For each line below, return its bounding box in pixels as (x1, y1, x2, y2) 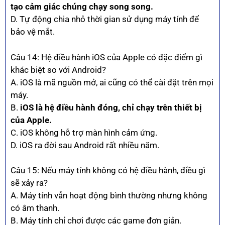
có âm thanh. (11, 203, 59, 213)
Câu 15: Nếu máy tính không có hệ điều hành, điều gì (11, 165, 205, 176)
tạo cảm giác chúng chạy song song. (11, 2, 153, 12)
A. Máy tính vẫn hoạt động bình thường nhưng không (11, 190, 207, 201)
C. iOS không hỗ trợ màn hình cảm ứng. (11, 127, 157, 138)
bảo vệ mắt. (11, 27, 55, 37)
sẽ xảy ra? (11, 178, 48, 188)
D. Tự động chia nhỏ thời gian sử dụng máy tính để (11, 14, 199, 25)
